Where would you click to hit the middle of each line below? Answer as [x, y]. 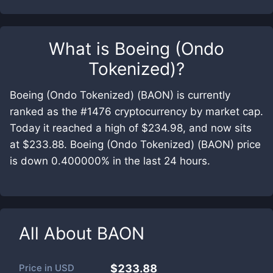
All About [58, 233]
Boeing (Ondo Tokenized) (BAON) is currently [120, 95]
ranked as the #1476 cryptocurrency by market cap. [136, 112]
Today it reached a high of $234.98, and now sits [131, 128]
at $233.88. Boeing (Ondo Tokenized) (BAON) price [135, 144]
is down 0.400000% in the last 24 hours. [110, 161]
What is [82, 49]
